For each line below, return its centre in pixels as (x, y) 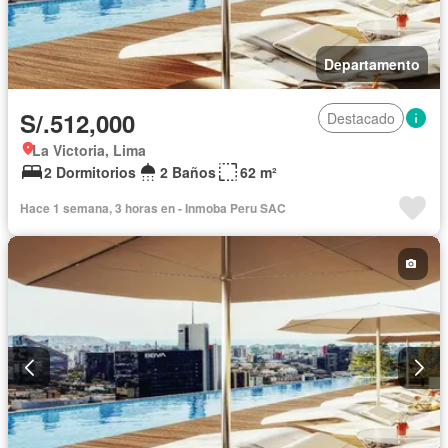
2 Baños (188, 171)
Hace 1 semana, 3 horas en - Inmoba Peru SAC (153, 207)
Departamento (372, 63)
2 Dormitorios (90, 171)
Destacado (361, 117)
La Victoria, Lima (89, 149)
